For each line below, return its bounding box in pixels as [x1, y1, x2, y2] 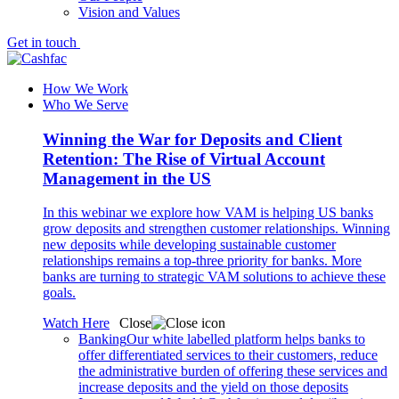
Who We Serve [43, 96, 128, 112]
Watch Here [43, 315, 110, 331]
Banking [78, 331, 126, 347]
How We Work [43, 80, 128, 96]
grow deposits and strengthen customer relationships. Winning [43, 221, 390, 237]
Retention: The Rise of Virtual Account [43, 149, 325, 168]
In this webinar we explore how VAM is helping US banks [43, 205, 373, 221]
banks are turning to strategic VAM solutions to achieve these [43, 269, 386, 285]
